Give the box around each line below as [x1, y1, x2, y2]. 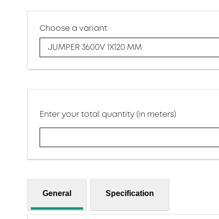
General [43, 189, 71, 197]
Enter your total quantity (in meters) [40, 109, 176, 120]
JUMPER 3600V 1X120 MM [48, 42, 142, 53]
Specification [106, 189, 154, 197]
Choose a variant [40, 22, 107, 34]
